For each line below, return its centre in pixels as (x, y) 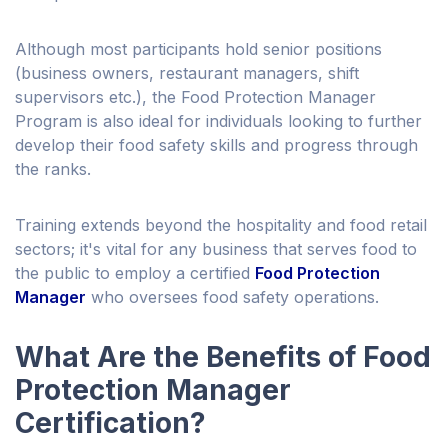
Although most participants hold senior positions (198, 49)
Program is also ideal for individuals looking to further (218, 121)
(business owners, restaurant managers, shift (187, 73)
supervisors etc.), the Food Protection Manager (195, 97)
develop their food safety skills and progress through (216, 145)
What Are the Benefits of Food (223, 357)
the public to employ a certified (135, 273)
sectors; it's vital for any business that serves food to (216, 249)
